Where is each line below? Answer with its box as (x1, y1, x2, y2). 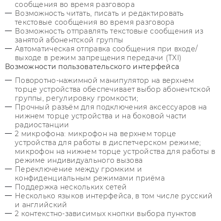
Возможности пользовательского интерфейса (5, 62, 180, 71)
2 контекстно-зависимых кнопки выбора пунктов (15, 209, 196, 218)
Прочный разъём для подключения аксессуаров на (15, 103, 207, 111)
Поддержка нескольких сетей (15, 183, 127, 191)
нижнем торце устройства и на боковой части (15, 111, 187, 120)
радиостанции (15, 120, 70, 129)
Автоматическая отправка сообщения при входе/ (15, 44, 198, 53)
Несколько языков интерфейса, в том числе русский (15, 191, 213, 200)
